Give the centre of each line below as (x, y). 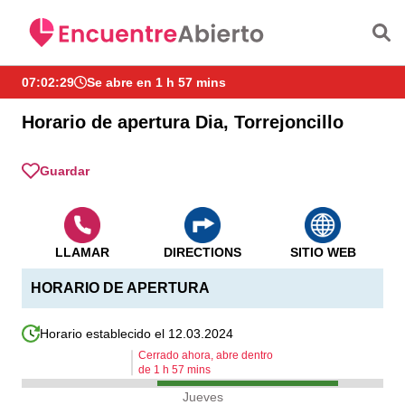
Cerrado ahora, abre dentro (206, 355)
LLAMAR (82, 252)
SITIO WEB (323, 252)
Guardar (65, 171)
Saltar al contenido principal (202, 10)
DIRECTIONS (202, 252)
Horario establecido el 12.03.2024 (137, 334)
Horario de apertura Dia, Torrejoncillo (183, 122)
